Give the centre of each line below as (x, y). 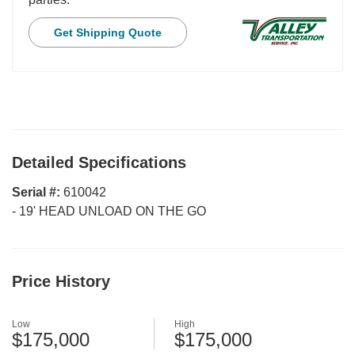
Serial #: (38, 193)
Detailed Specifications (99, 163)
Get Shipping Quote (108, 33)
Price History (61, 282)
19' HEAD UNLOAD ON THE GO (113, 212)
